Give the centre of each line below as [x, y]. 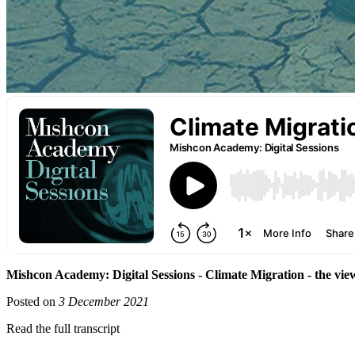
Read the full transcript [63, 329]
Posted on [32, 302]
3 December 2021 [104, 302]
